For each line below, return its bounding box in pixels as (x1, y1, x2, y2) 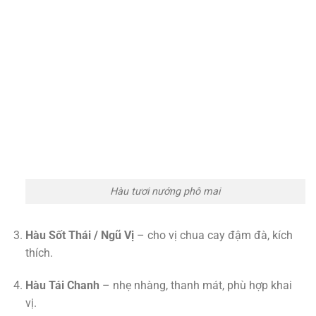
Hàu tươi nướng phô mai (110, 186, 221, 198)
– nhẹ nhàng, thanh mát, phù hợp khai (99, 278, 292, 292)
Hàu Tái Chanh (25, 278, 99, 292)
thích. (25, 245, 53, 260)
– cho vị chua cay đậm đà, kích (133, 228, 293, 242)
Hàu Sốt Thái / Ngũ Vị (25, 228, 134, 242)
